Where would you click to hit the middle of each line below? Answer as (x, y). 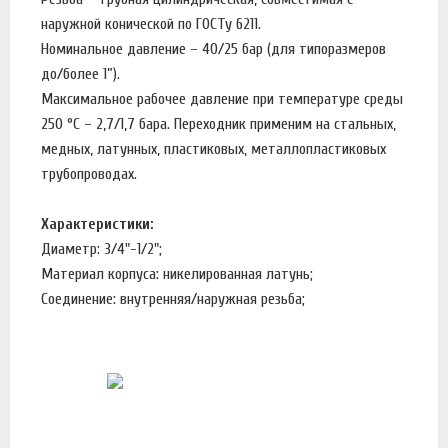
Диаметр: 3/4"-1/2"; (103, 249)
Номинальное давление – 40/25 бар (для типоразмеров (213, 49)
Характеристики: (99, 224)
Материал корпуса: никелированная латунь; (179, 274)
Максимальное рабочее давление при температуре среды (222, 99)
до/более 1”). (82, 74)
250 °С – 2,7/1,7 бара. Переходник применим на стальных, (218, 124)
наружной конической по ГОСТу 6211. (153, 24)
